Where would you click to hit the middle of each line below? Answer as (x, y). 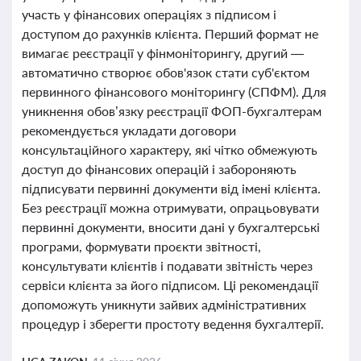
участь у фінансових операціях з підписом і (149, 14)
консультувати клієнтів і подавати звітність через (167, 266)
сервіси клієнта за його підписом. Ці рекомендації (170, 285)
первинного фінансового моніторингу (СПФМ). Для (174, 91)
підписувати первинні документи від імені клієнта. (171, 188)
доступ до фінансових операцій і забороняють (159, 169)
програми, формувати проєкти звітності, (141, 246)
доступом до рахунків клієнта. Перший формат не (170, 33)
